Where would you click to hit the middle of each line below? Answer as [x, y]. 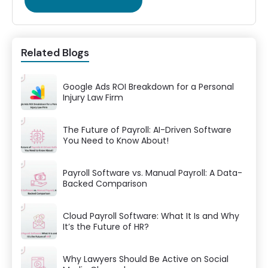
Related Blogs [55, 53]
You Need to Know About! [116, 141]
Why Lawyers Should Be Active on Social [146, 259]
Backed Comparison [105, 184]
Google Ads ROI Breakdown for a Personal [148, 87]
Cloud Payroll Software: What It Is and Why [151, 216]
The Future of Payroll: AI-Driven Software [147, 130]
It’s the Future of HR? [106, 227]
